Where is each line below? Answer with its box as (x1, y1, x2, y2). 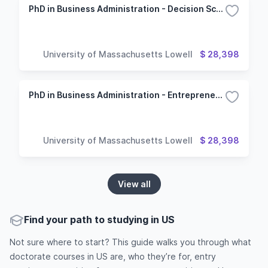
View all (117, 179, 151, 189)
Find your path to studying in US (24, 214, 175, 226)
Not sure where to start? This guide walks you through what (10, 237, 251, 247)
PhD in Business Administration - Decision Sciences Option (216, 4, 223, 14)
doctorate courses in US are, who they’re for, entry (10, 251, 216, 261)
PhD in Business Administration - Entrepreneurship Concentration (215, 90, 223, 100)
